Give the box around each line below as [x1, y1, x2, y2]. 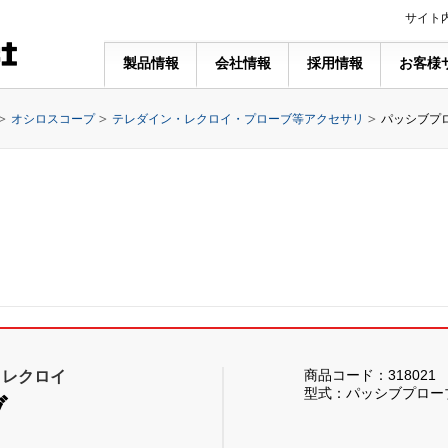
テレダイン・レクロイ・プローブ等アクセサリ [112, 112, 364, 126]
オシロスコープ [11, 112, 95, 126]
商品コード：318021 [304, 367, 436, 383]
